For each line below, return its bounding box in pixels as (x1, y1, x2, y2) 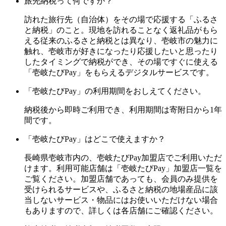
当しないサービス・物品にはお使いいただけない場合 (24, 196, 218, 204)
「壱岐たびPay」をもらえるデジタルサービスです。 (24, 68, 214, 77)
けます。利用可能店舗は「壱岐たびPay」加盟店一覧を (24, 164, 222, 173)
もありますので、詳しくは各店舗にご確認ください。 (24, 206, 218, 215)
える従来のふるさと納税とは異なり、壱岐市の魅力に (24, 36, 218, 45)
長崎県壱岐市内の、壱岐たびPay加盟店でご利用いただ (24, 153, 222, 162)
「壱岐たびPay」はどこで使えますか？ (24, 135, 165, 143)
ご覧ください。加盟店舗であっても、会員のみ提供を (24, 175, 218, 183)
